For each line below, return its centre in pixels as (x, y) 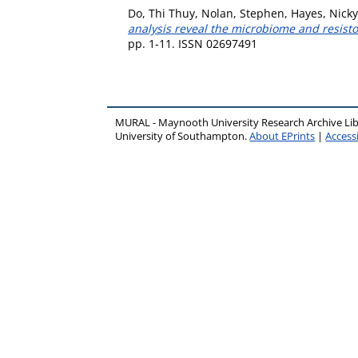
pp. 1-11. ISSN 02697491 (193, 44)
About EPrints (282, 136)
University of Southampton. (183, 136)
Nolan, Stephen (243, 13)
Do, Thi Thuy (161, 13)
